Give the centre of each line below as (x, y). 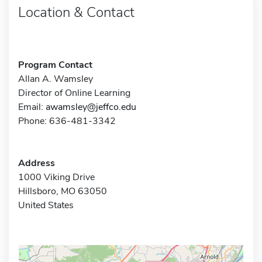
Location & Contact (76, 12)
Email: (32, 107)
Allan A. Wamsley (56, 79)
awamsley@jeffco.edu (91, 107)
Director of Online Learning (74, 93)
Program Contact (55, 65)
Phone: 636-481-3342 (67, 121)
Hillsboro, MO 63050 (63, 191)
